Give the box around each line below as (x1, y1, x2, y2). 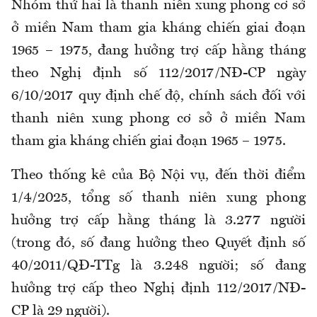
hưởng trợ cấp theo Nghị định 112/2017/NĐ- (11, 282, 306, 296)
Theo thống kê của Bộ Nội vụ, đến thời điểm (11, 168, 306, 183)
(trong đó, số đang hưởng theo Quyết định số (11, 236, 306, 251)
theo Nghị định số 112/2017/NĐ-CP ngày (11, 67, 306, 81)
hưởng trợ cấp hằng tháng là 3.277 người (11, 214, 306, 229)
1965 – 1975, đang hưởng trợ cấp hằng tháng (11, 44, 306, 59)
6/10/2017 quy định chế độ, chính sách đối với (11, 89, 306, 104)
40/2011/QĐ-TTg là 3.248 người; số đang (11, 259, 306, 274)
